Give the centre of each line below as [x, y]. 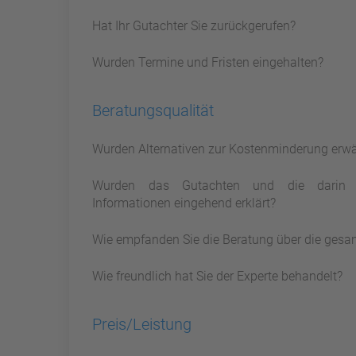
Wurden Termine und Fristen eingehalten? [208, 63]
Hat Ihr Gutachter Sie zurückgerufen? [194, 26]
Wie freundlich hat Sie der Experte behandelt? [218, 277]
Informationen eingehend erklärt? [184, 203]
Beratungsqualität [153, 111]
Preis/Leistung [142, 325]
